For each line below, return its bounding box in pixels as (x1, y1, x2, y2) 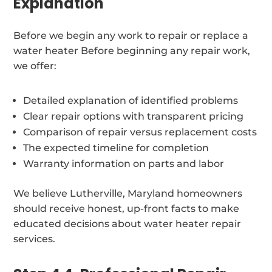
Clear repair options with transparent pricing (23, 110, 244, 122)
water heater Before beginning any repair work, (13, 44, 251, 56)
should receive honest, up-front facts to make (13, 202, 240, 214)
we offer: (13, 59, 57, 72)
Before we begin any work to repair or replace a (13, 29, 249, 41)
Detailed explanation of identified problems (23, 94, 239, 106)
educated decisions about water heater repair (13, 217, 242, 229)
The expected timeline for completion (23, 141, 209, 154)
